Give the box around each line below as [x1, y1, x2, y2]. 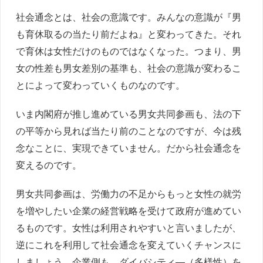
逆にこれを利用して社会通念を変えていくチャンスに [16, 238, 242, 252]
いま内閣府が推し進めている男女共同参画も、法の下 [16, 107, 242, 121]
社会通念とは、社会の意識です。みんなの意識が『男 [16, 10, 242, 24]
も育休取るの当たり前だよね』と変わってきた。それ [16, 27, 242, 41]
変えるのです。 [16, 158, 82, 172]
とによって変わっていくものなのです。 [16, 78, 186, 92]
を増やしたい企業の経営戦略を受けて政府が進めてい [16, 204, 242, 218]
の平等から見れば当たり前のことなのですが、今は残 [16, 124, 242, 138]
